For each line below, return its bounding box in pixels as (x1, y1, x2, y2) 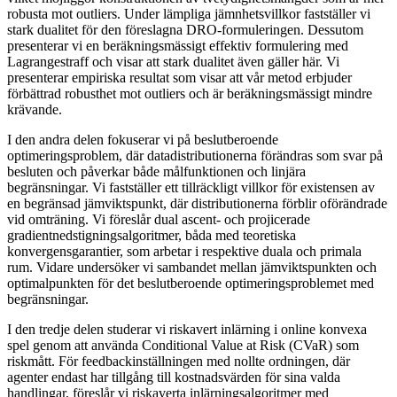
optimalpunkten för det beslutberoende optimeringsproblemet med (7, 275, 374, 291)
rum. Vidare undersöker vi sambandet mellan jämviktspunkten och (7, 259, 377, 275)
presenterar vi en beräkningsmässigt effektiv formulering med (7, 37, 348, 53)
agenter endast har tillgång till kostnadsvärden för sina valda (7, 369, 340, 385)
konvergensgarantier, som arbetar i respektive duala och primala (7, 243, 362, 259)
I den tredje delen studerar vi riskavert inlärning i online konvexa (7, 321, 367, 337)
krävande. (7, 101, 62, 117)
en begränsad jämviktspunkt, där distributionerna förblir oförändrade (7, 195, 387, 211)
